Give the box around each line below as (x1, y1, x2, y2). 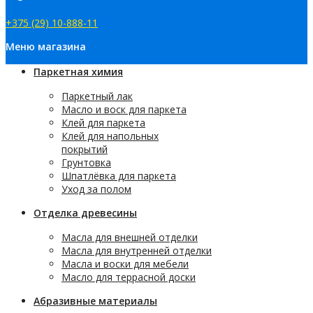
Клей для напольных (61, 129, 159, 143)
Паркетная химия (34, 65, 123, 78)
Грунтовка (61, 156, 111, 169)
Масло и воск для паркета (61, 103, 187, 116)
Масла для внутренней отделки (61, 244, 212, 257)
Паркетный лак (61, 89, 133, 103)
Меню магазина (6, 40, 86, 53)
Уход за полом (61, 182, 131, 196)
